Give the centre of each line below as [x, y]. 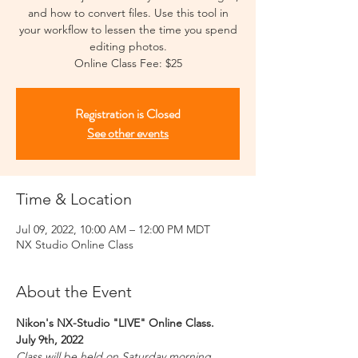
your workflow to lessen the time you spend [128, 30]
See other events [128, 133]
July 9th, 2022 [50, 340]
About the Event [74, 292]
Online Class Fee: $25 [128, 63]
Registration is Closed [128, 114]
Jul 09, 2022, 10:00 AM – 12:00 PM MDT [113, 229]
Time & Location [74, 199]
